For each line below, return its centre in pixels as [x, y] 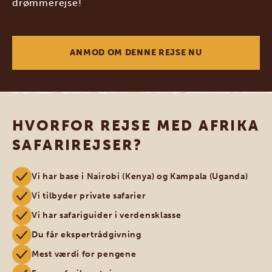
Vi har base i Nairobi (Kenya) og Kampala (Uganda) [140, 176]
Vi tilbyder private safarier [89, 195]
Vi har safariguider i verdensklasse [107, 215]
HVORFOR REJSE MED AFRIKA [136, 125]
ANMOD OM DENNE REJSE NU [136, 52]
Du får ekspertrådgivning [87, 234]
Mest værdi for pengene [84, 254]
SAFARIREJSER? [77, 144]
